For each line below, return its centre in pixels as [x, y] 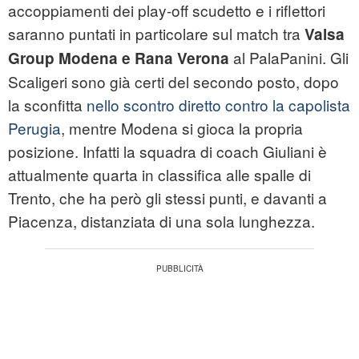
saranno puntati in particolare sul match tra [156, 34]
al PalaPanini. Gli [289, 58]
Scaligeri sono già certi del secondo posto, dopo [173, 82]
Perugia [34, 128]
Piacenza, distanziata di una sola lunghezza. [161, 221]
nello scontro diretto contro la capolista [218, 105]
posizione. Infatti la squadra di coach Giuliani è [167, 151]
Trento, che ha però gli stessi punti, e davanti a [167, 198]
